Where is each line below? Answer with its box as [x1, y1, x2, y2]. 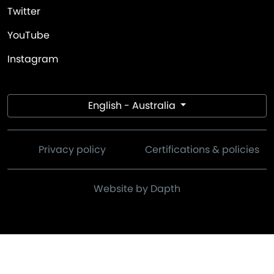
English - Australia [87, 98, 178, 113]
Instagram [7, 52, 58, 66]
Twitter [7, 4, 40, 18]
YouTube [7, 28, 50, 42]
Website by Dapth [94, 182, 180, 196]
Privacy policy [39, 143, 106, 157]
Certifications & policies [144, 143, 259, 157]
